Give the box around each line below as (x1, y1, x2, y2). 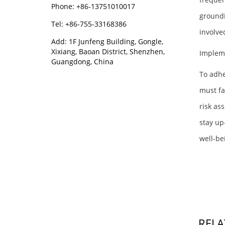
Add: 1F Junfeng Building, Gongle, (51, 37, 163, 46)
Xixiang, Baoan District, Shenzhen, (51, 47, 165, 56)
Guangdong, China (51, 57, 114, 66)
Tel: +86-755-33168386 (51, 19, 127, 29)
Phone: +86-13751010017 (51, 2, 135, 11)
